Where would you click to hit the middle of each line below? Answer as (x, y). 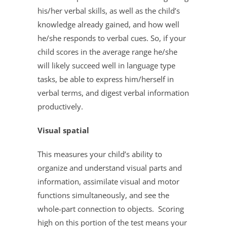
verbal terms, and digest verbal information (113, 92)
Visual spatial (63, 130)
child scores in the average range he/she (107, 51)
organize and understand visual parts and (110, 167)
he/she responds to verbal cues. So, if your (112, 38)
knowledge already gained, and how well (108, 24)
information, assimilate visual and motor (108, 181)
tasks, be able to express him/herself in (106, 79)
